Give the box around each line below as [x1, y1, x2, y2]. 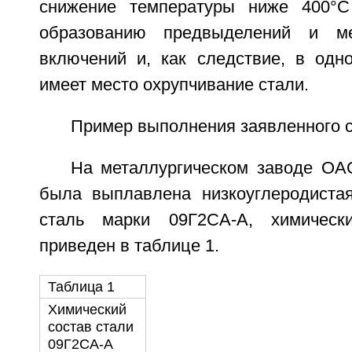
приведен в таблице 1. [38, 236, 219, 256]
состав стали [47, 319, 134, 335]
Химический [47, 302, 126, 318]
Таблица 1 [47, 279, 115, 295]
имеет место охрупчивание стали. [38, 75, 309, 95]
